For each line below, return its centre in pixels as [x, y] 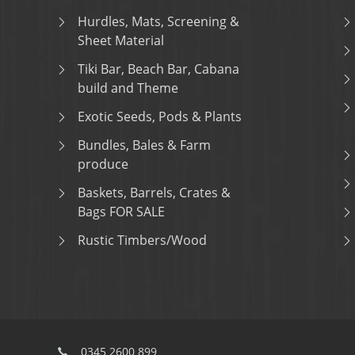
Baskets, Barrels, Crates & [154, 193]
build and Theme [128, 88]
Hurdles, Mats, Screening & [158, 21]
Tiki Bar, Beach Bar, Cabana [158, 69]
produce [103, 164]
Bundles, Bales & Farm [144, 145]
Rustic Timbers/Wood [142, 240]
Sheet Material [121, 40]
